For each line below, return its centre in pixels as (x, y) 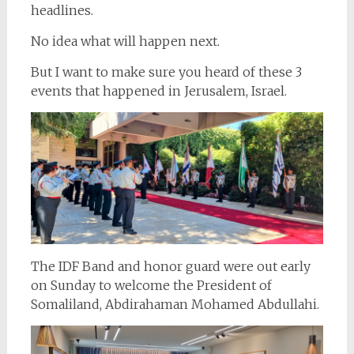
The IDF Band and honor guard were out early (170, 266)
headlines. (62, 10)
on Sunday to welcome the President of (151, 285)
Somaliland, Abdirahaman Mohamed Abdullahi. (175, 304)
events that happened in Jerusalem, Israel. (158, 91)
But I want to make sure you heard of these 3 (166, 72)
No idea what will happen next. (125, 41)
